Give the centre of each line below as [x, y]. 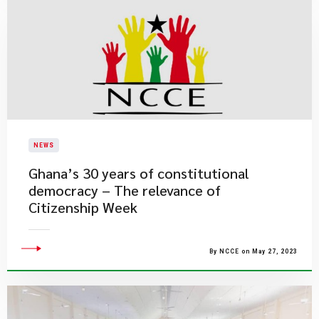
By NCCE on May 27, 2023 [253, 251]
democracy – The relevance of [125, 190]
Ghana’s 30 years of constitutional [139, 173]
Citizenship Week [83, 207]
